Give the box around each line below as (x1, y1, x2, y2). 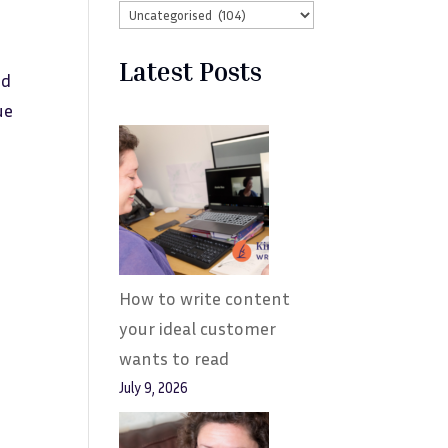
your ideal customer (119, 317, 277, 339)
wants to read (119, 347, 230, 369)
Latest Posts (119, 56, 263, 87)
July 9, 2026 (119, 379, 189, 396)
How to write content (119, 287, 291, 309)
